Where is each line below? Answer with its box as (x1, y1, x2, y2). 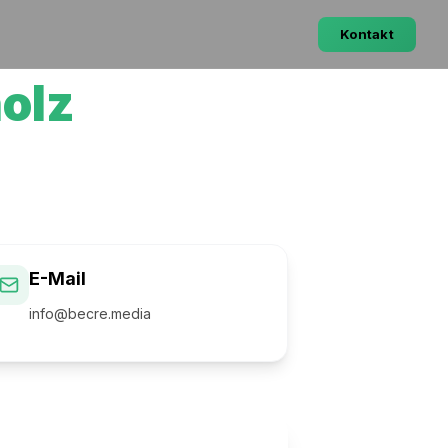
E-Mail (29, 268, 86, 289)
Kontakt (340, 25, 394, 42)
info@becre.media (29, 305, 151, 322)
